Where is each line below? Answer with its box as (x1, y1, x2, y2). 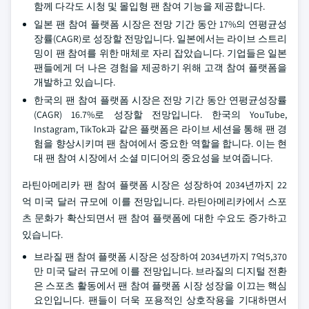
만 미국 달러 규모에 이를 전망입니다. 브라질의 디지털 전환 (34, 265, 287, 277)
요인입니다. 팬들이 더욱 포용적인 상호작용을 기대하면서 (34, 294, 287, 306)
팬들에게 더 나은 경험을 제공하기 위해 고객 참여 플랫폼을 (34, 61, 287, 74)
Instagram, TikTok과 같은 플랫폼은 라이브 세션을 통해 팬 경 (34, 123, 287, 135)
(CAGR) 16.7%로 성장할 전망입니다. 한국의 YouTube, (34, 108, 287, 121)
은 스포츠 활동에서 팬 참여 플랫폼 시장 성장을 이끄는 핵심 (34, 279, 287, 292)
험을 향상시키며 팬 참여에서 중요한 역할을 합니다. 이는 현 (34, 137, 287, 150)
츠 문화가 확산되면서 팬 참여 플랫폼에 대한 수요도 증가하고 (22, 212, 287, 224)
